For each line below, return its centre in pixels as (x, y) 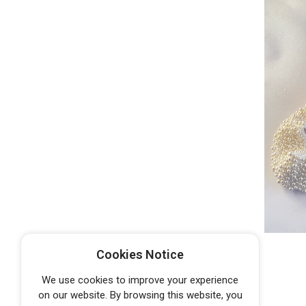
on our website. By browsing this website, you (140, 295)
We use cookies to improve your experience (140, 280)
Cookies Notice (140, 254)
